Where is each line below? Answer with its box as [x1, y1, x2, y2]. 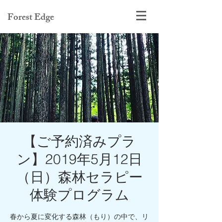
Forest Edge [7, 10, 54, 27]
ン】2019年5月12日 [16, 151, 142, 167]
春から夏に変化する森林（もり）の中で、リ [10, 212, 149, 221]
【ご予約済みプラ [23, 133, 136, 150]
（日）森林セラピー [16, 168, 143, 185]
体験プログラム [29, 186, 129, 203]
